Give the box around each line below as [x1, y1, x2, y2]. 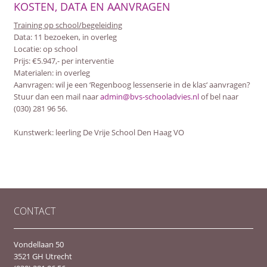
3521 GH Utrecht [13, 250, 72, 262]
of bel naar [198, 91, 238, 102]
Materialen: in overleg [13, 67, 90, 78]
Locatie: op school [13, 44, 77, 54]
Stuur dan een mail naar [13, 91, 100, 102]
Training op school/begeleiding [13, 20, 122, 30]
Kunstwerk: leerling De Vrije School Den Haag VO [13, 127, 184, 138]
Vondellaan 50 [13, 238, 64, 250]
